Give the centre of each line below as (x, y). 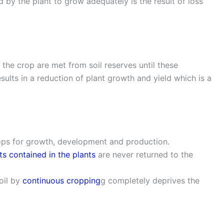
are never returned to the (144, 155)
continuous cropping (61, 181)
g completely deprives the (150, 181)
